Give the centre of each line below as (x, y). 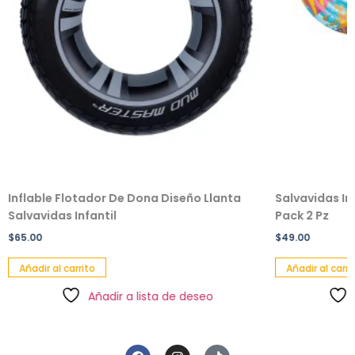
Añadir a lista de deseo (151, 297)
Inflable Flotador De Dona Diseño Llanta (124, 198)
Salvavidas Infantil (62, 216)
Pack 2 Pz (302, 216)
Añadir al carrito (57, 269)
